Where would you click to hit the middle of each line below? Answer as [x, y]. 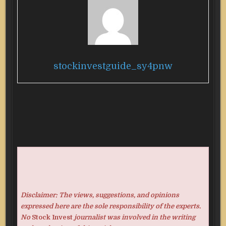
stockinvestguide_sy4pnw [113, 66]
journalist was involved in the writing [134, 217]
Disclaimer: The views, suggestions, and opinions [100, 195]
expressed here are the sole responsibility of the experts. [110, 206]
